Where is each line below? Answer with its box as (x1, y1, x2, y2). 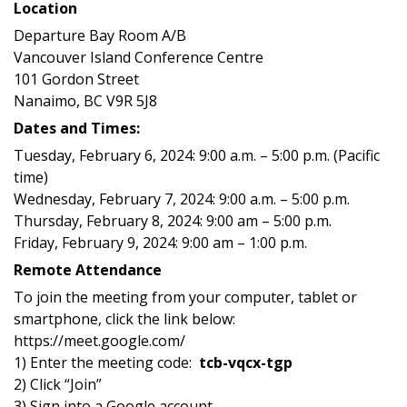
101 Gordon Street (14, 68, 139, 89)
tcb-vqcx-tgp (199, 352, 293, 372)
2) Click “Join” (14, 373, 102, 394)
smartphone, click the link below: (14, 308, 253, 329)
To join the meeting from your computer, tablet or (14, 286, 357, 307)
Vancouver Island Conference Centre (14, 46, 263, 67)
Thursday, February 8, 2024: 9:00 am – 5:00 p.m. (14, 210, 332, 231)
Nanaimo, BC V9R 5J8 (14, 90, 157, 111)
